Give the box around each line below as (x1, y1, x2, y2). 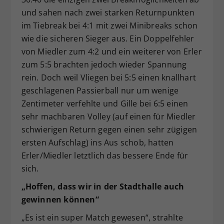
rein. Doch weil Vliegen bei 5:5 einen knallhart (21, 71, 196, 83)
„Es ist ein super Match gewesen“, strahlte (21, 211, 183, 223)
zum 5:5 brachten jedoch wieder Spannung (21, 58, 187, 70)
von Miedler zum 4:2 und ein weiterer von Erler (21, 45, 202, 57)
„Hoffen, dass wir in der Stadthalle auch (21, 180, 184, 192)
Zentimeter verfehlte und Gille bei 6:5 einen (21, 97, 188, 109)
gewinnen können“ (21, 193, 99, 205)
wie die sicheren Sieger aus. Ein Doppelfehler (21, 32, 194, 44)
